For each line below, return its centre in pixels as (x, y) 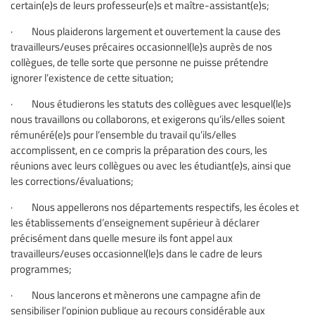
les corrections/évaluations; (72, 181)
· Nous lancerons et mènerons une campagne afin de (136, 295)
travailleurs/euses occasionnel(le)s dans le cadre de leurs (136, 253)
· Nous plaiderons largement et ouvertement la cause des (146, 31)
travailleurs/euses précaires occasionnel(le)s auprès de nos (141, 47)
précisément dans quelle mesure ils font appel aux (122, 238)
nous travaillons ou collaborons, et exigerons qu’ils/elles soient (148, 119)
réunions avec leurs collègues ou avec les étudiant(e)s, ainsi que (151, 166)
